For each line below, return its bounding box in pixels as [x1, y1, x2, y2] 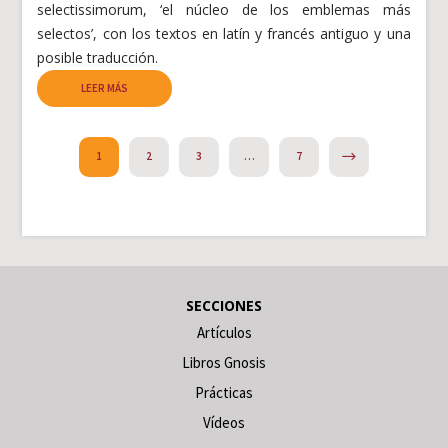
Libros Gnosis [182, 352, 266, 372]
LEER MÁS [81, 80, 129, 95]
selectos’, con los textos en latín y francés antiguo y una [37, 23, 411, 43]
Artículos [196, 322, 252, 342]
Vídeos [203, 412, 245, 432]
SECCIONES [186, 295, 262, 315]
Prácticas [195, 382, 253, 402]
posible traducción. [37, 47, 159, 67]
